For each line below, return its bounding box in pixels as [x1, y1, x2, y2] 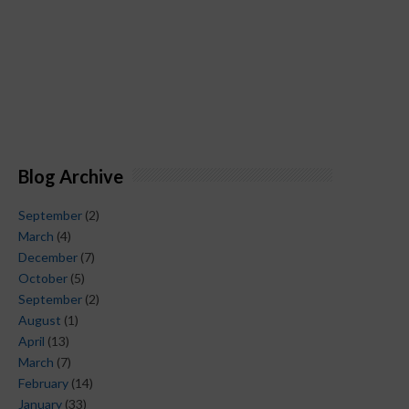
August [18, 312, 61, 329]
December [18, 249, 78, 266]
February [18, 375, 68, 392]
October [18, 270, 68, 287]
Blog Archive [18, 164, 123, 187]
